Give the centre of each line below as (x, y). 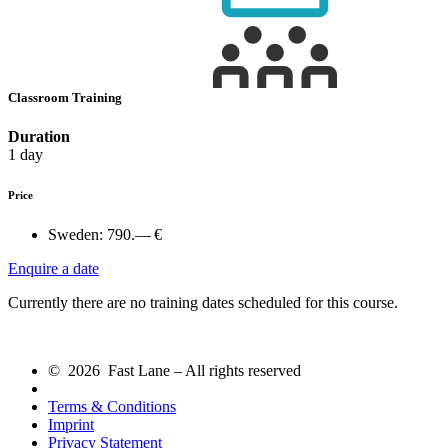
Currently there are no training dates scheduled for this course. (203, 302)
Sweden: (75, 234)
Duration (39, 136)
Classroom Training (66, 97)
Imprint (71, 424)
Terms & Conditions (112, 406)
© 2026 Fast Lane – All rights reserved (174, 370)
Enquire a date (53, 268)
